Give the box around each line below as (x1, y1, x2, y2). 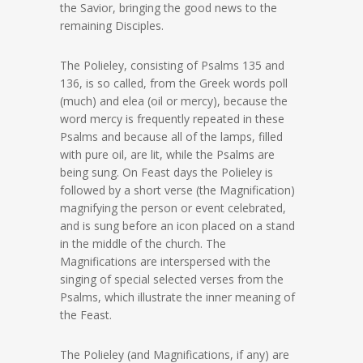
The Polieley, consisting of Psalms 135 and (60, 58, 284, 74)
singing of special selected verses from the (60, 271, 284, 288)
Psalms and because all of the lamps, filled (60, 129, 283, 145)
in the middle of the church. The (60, 236, 226, 252)
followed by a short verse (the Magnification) (60, 182, 295, 199)
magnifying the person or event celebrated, (60, 200, 286, 216)
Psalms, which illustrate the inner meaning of (60, 289, 295, 305)
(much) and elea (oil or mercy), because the (60, 93, 288, 109)
